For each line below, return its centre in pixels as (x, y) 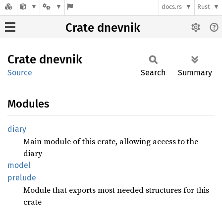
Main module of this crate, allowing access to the (111, 141)
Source (20, 73)
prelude (22, 178)
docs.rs (172, 7)
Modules (28, 104)
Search (153, 73)
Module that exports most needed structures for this (116, 190)
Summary (195, 73)
